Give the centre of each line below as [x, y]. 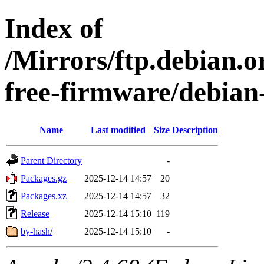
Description [195, 130]
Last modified [118, 130]
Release [35, 213]
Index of [54, 29]
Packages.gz [44, 178]
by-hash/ [37, 231]
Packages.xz [44, 196]
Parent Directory [51, 160]
